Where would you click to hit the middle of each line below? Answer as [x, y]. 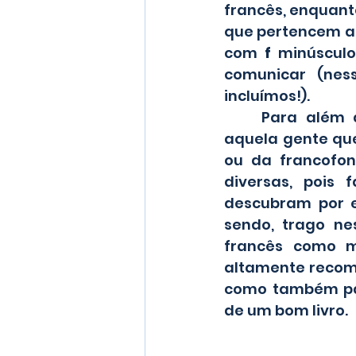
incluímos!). [267, 96]
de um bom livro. [286, 311]
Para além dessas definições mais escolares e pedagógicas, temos [243, 118]
